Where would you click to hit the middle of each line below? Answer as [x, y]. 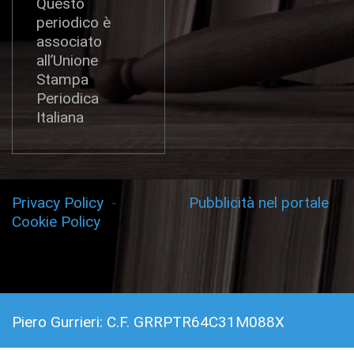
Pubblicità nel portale [259, 203]
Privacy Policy [62, 203]
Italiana [60, 117]
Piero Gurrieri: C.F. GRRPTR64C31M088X [148, 322]
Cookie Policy [56, 222]
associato [69, 41]
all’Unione [67, 60]
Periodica [68, 98]
